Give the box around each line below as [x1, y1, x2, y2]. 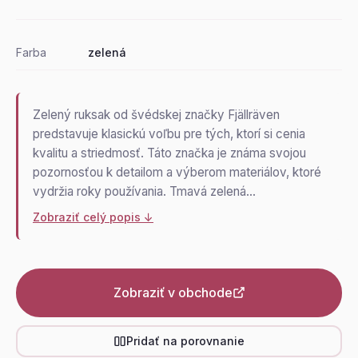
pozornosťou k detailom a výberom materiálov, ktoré [33, 164, 321, 180]
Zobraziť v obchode [113, 284, 233, 300]
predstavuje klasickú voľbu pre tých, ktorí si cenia [33, 125, 305, 141]
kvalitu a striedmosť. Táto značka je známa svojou [33, 145, 306, 161]
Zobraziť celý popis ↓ [33, 209, 153, 224]
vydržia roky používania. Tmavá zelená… [33, 183, 256, 199]
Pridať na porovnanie [126, 334, 245, 348]
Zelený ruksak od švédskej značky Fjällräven [33, 106, 280, 122]
